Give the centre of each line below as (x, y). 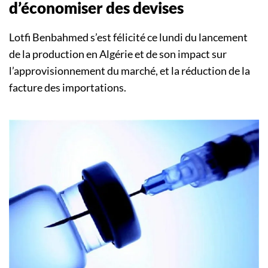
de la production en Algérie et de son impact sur (118, 54)
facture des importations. (68, 88)
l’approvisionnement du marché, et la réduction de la (130, 71)
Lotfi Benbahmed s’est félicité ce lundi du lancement (128, 37)
